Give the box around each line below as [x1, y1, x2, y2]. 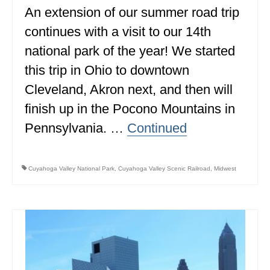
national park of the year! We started [25, 43, 235, 58]
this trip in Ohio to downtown [25, 62, 189, 78]
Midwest [214, 165, 236, 172]
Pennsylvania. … [25, 120, 127, 136]
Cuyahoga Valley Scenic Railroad [118, 165, 210, 172]
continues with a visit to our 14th [25, 24, 211, 39]
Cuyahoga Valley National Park [28, 165, 115, 172]
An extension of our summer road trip [25, 4, 239, 20]
